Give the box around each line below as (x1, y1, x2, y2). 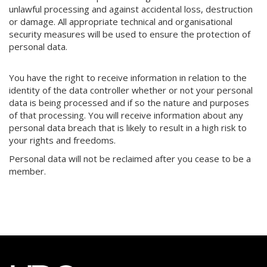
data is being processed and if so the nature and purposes (9, 97, 249, 108)
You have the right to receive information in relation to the (9, 72, 247, 83)
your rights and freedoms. (9, 134, 116, 146)
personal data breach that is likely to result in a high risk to (9, 122, 247, 133)
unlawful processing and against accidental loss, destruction (9, 3, 253, 15)
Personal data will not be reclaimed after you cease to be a (9, 153, 251, 164)
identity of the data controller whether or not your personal (9, 84, 253, 96)
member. (9, 165, 46, 177)
